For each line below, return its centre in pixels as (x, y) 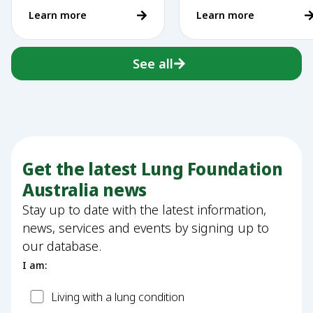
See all (153, 63)
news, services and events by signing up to (146, 227)
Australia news (85, 189)
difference (59, 22)
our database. (62, 246)
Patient (42, 295)
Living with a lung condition (117, 297)
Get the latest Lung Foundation (153, 168)
